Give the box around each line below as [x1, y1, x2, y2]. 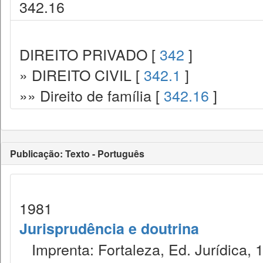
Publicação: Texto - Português [10, 147, 144, 160]
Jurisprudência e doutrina [19, 218, 199, 239]
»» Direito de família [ [19, 85, 164, 106]
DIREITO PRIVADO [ [19, 43, 160, 65]
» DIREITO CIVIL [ [19, 64, 144, 85]
